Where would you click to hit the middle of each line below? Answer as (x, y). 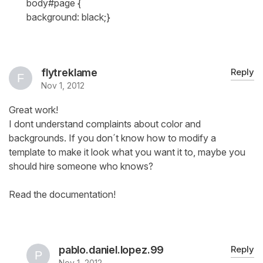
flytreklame (70, 73)
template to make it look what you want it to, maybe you (127, 152)
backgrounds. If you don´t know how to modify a (112, 138)
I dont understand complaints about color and (105, 124)
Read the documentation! (62, 195)
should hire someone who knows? (81, 166)
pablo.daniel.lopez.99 (112, 250)
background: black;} (68, 17)
